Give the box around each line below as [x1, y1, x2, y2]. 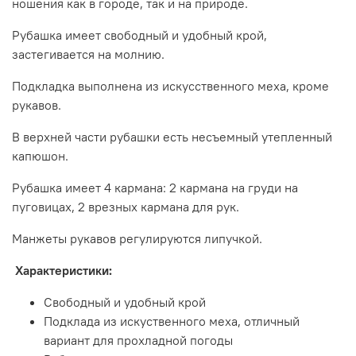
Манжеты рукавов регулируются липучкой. [12, 230, 262, 246]
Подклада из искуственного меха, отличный [44, 312, 300, 329]
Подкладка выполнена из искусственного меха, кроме [12, 77, 329, 94]
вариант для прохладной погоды [44, 331, 233, 348]
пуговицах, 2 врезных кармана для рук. [12, 198, 239, 215]
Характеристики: [12, 261, 112, 278]
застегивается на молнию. [12, 45, 164, 62]
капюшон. [12, 147, 68, 164]
